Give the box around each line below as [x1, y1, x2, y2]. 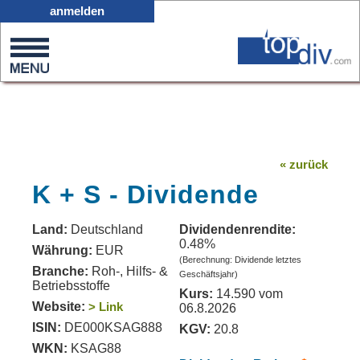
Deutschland [71, 223, 143, 236]
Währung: [32, 243, 96, 257]
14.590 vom [213, 287, 283, 301]
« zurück [280, 157, 328, 171]
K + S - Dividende [32, 180, 259, 209]
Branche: [32, 264, 88, 278]
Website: [32, 300, 85, 313]
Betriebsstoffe [32, 279, 110, 292]
